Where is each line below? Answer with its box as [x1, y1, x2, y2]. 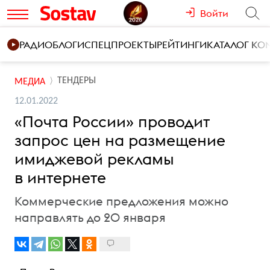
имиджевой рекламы [14, 149, 174, 169]
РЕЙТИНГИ [157, 39, 207, 51]
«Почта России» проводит [14, 111, 210, 131]
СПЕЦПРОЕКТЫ [84, 39, 157, 51]
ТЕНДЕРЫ [57, 76, 96, 86]
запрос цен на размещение [14, 130, 225, 150]
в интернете [14, 168, 106, 187]
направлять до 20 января [14, 210, 166, 225]
